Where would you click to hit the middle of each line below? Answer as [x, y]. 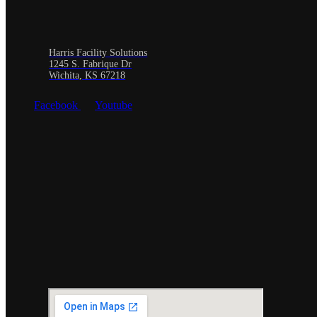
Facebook [56, 105]
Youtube [114, 105]
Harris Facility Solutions [98, 53]
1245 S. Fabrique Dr [91, 64]
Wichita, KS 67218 [87, 76]
